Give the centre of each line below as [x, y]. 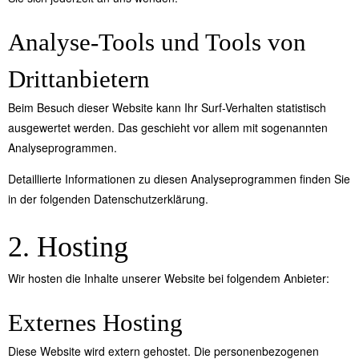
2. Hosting [68, 247]
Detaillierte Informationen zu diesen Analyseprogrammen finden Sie [179, 179]
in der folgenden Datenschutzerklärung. [108, 199]
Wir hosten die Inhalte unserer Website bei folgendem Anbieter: [169, 278]
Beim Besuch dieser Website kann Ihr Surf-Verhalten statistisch [167, 108]
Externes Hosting [95, 323]
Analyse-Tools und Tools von [157, 42]
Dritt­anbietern [79, 79]
